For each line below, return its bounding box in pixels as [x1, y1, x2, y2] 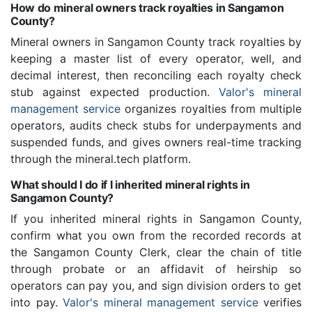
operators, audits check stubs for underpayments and [10, 118, 302, 133]
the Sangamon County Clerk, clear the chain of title [10, 245, 302, 260]
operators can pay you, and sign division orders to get [10, 279, 302, 293]
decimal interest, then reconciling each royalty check [10, 68, 302, 83]
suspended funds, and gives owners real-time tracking [10, 135, 302, 150]
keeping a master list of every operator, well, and [10, 52, 302, 66]
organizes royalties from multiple [120, 102, 302, 116]
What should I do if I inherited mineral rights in [10, 178, 250, 192]
